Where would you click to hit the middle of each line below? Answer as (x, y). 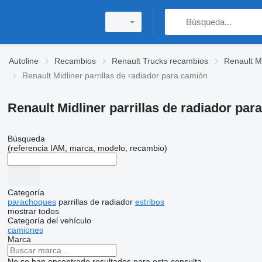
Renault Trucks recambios (160, 61)
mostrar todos (33, 211)
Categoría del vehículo (49, 220)
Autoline (24, 61)
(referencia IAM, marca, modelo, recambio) (87, 148)
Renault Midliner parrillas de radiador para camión (115, 75)
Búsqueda (26, 139)
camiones (25, 230)
